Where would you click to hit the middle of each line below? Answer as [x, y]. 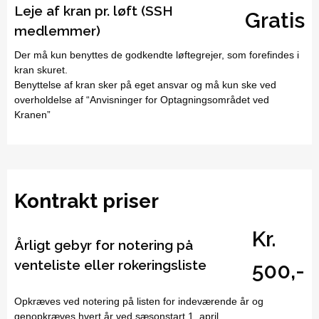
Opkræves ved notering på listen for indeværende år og [139, 301]
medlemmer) [57, 30]
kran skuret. [41, 69]
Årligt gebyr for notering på [104, 245]
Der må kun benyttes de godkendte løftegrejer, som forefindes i [157, 54]
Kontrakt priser [87, 201]
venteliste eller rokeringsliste [110, 265]
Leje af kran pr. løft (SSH [94, 10]
